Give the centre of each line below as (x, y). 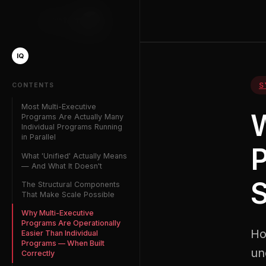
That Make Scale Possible (68, 194)
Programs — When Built (63, 243)
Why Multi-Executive (58, 213)
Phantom (60, 20)
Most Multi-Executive (59, 107)
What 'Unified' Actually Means (74, 156)
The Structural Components (71, 184)
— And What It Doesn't (62, 166)
